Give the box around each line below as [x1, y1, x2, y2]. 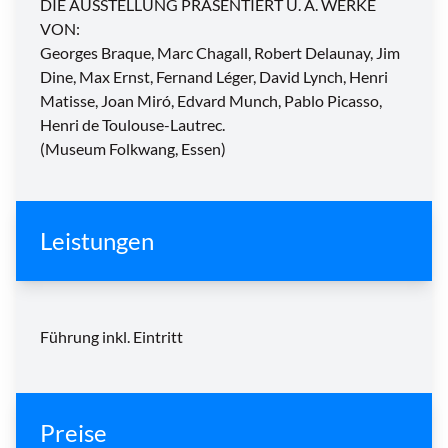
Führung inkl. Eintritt [40, 327, 183, 347]
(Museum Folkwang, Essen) [40, 139, 226, 159]
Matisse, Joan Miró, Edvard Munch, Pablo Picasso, [40, 91, 382, 111]
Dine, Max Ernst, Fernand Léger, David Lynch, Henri [40, 67, 388, 87]
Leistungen [40, 226, 154, 256]
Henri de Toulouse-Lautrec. [40, 115, 225, 135]
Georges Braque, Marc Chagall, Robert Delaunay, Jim [40, 43, 400, 63]
